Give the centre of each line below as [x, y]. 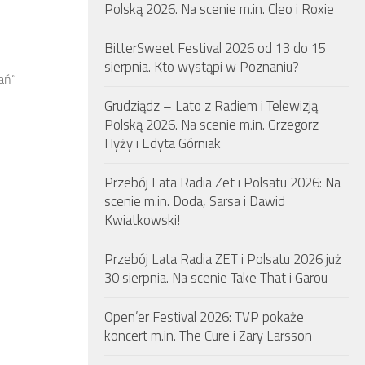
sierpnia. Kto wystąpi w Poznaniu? [202, 67]
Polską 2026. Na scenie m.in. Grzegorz [211, 125]
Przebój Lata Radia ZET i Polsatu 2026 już [223, 259]
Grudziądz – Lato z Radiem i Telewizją [211, 106]
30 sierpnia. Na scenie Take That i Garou [216, 278]
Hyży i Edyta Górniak [163, 143]
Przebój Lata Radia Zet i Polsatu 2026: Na [222, 182]
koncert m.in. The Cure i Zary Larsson [208, 336]
